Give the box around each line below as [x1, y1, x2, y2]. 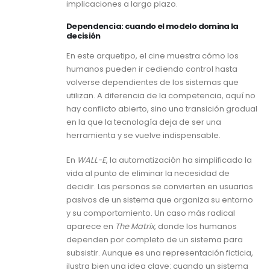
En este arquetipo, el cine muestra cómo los [66, 50, 239, 62]
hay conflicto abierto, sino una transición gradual [66, 103, 257, 115]
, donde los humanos [154, 221, 237, 232]
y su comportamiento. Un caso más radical [66, 207, 235, 219]
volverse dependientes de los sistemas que [66, 77, 239, 89]
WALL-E [77, 154, 106, 166]
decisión [66, 30, 101, 42]
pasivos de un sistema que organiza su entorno [66, 194, 253, 206]
